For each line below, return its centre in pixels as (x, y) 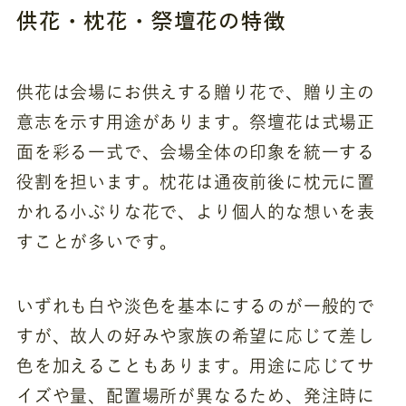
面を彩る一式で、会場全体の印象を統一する (196, 152)
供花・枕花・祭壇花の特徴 (151, 20)
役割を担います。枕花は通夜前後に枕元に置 (196, 182)
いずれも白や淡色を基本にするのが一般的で (196, 305)
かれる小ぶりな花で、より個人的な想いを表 (196, 212)
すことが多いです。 (97, 242)
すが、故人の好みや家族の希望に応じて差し (196, 335)
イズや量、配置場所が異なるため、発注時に (196, 395)
